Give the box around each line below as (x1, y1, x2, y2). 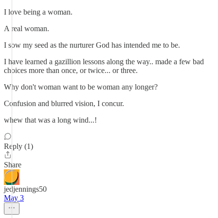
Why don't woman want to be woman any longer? (4, 83, 158, 91)
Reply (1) (4, 142, 33, 150)
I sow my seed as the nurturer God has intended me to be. (4, 41, 180, 49)
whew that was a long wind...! (4, 116, 97, 124)
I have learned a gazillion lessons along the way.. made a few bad (4, 57, 204, 66)
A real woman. (4, 24, 49, 33)
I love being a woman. (4, 8, 73, 16)
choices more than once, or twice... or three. (4, 66, 138, 74)
